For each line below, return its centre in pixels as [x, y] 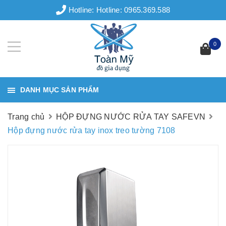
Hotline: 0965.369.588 [133, 10]
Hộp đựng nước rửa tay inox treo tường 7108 [92, 130]
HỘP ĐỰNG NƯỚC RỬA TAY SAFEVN [131, 117]
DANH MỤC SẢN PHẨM [60, 90]
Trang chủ [26, 117]
